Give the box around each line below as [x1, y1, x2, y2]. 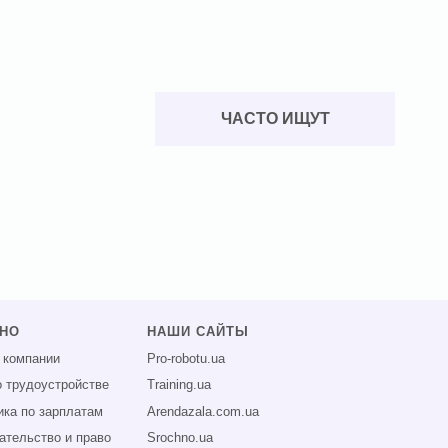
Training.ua [147, 378, 212, 393]
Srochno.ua [147, 431, 214, 446]
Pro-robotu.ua [147, 351, 226, 366]
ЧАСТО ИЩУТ [220, 110, 330, 127]
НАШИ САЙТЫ [147, 325, 250, 340]
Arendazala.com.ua [147, 404, 260, 419]
